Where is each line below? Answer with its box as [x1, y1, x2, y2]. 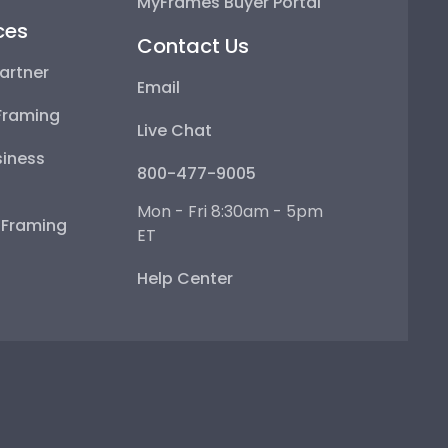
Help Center [137, 266, 234, 290]
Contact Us [137, 31, 250, 60]
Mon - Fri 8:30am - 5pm [137, 199, 324, 223]
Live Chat [137, 118, 213, 142]
